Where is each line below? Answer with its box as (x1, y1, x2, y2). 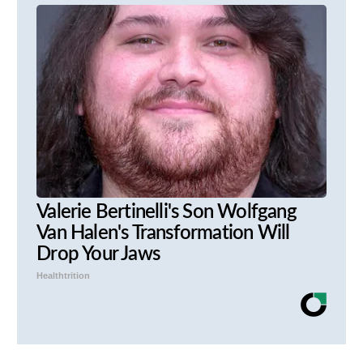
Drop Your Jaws (36, 244, 160, 264)
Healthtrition (36, 270, 91, 280)
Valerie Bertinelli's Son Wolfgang (36, 202, 297, 222)
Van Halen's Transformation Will (36, 223, 290, 243)
